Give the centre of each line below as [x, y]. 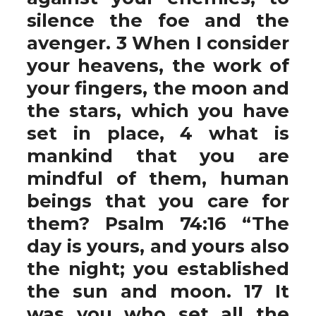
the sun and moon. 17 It [158, 291]
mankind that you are [158, 156]
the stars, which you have [158, 110]
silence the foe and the [158, 20]
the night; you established [158, 268]
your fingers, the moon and [158, 88]
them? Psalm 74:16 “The [158, 223]
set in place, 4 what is [158, 133]
